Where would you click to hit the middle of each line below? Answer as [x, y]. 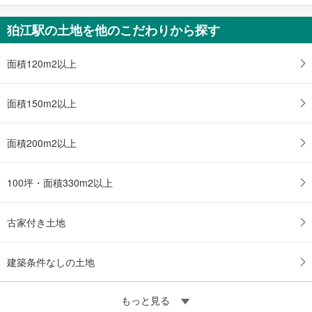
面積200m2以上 [42, 142]
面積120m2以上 [42, 63]
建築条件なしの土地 [51, 262]
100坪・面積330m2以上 [60, 182]
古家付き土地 [36, 222]
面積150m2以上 [42, 103]
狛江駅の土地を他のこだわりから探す [114, 30]
